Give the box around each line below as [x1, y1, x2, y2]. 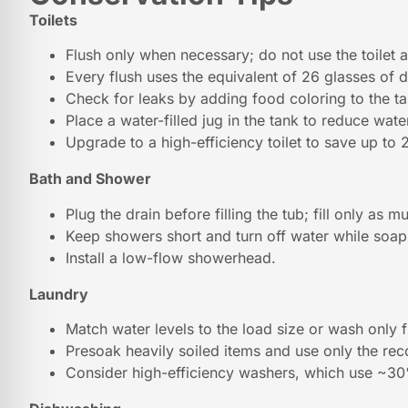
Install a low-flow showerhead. [66, 248, 276, 267]
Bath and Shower [29, 169, 151, 189]
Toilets [29, 11, 77, 29]
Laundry [29, 284, 88, 303]
